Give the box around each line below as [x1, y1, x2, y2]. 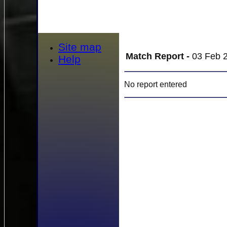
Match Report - [126, 51, 192, 61]
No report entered [124, 80, 187, 89]
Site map [58, 41, 101, 53]
